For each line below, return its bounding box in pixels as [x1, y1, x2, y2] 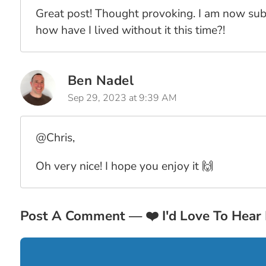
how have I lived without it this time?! [35, 23, 225, 38]
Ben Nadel [67, 71, 134, 90]
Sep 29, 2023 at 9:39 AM [67, 91, 177, 104]
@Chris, [35, 130, 75, 145]
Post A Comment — [20, 207, 145, 225]
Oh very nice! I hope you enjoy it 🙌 [35, 159, 213, 174]
